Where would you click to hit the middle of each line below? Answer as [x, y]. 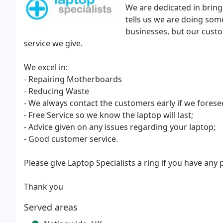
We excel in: [46, 67]
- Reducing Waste [56, 91]
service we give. [53, 43]
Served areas [51, 207]
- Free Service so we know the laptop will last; [109, 115]
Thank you [44, 187]
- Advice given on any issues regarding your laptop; [120, 127]
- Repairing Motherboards [73, 79]
